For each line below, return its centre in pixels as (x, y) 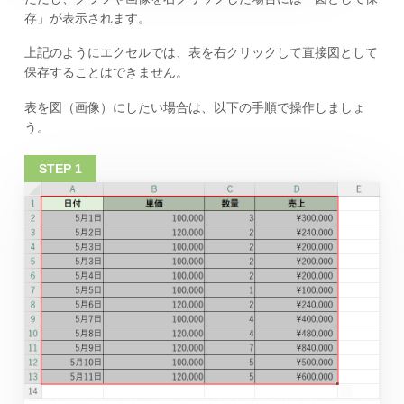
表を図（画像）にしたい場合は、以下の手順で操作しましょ (194, 108)
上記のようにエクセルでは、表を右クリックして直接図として (201, 53)
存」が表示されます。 (87, 18)
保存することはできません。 (106, 73)
